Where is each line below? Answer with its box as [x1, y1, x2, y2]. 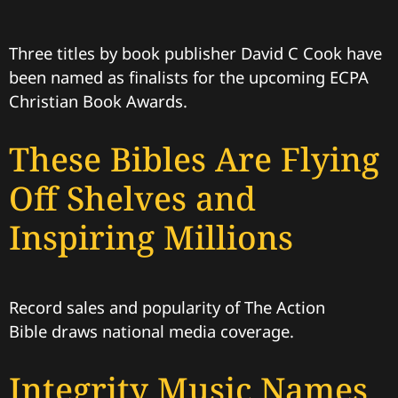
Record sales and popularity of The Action [9, 295, 325, 318]
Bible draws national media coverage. [9, 319, 298, 342]
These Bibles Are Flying [9, 136, 379, 181]
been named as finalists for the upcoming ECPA [9, 65, 369, 88]
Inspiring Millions [9, 214, 293, 259]
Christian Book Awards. [9, 89, 187, 112]
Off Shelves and [9, 175, 256, 220]
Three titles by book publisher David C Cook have [9, 41, 382, 64]
